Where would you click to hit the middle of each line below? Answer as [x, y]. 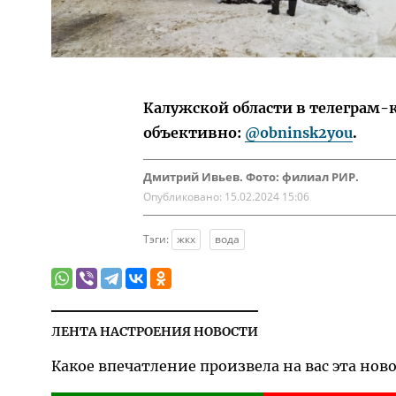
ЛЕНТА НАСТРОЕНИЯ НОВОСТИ [155, 331]
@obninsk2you [298, 133]
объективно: [194, 133]
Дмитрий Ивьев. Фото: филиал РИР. [251, 177]
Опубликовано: [183, 197]
